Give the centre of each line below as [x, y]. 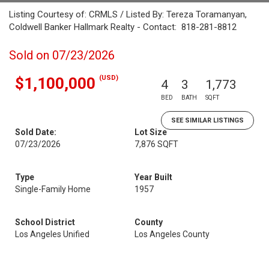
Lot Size [151, 132]
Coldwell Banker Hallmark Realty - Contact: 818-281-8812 [123, 27]
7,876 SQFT [156, 144]
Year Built [153, 177]
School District [45, 222]
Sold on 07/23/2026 [62, 55]
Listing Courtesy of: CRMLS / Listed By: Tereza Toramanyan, [128, 14]
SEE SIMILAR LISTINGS [207, 120]
